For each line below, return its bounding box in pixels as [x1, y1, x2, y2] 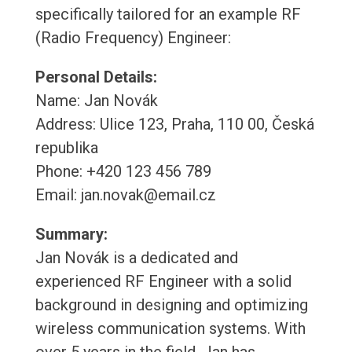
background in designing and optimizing [35, 295, 308, 315]
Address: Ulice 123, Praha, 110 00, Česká [35, 115, 314, 134]
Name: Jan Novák [35, 91, 158, 111]
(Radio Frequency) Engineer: [35, 28, 231, 48]
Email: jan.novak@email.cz [35, 185, 216, 205]
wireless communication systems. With [35, 319, 306, 339]
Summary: [35, 225, 108, 244]
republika [35, 138, 98, 158]
